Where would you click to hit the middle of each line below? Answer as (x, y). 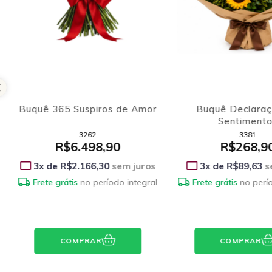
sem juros (132, 166)
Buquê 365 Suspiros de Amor (87, 109)
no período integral (118, 182)
